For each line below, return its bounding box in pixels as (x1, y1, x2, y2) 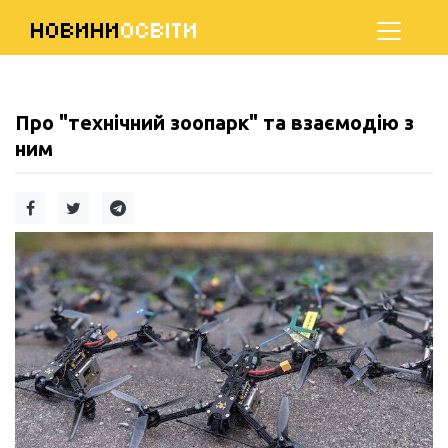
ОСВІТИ (121, 17, 199, 44)
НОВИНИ (31, 17, 121, 44)
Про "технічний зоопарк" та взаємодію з (15, 111, 414, 134)
